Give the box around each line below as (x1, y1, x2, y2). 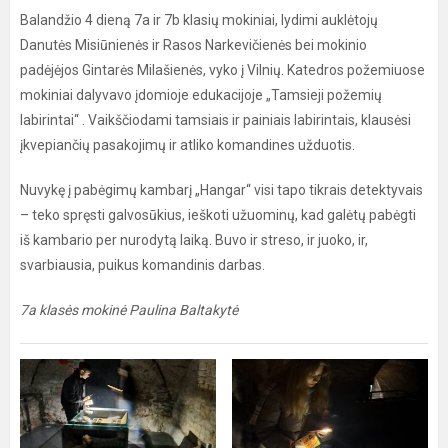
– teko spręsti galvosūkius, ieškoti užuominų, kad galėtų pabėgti (20, 207, 416, 223)
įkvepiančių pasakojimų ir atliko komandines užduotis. (20, 137, 355, 153)
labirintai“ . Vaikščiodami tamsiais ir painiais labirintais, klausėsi (20, 112, 411, 128)
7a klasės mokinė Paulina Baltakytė (20, 302, 238, 318)
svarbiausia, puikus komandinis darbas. (20, 257, 265, 273)
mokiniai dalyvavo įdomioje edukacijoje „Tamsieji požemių (20, 87, 382, 103)
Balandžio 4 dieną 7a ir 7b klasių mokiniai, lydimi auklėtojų (20, 12, 378, 28)
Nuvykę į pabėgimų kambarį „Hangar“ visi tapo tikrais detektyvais (20, 182, 423, 198)
